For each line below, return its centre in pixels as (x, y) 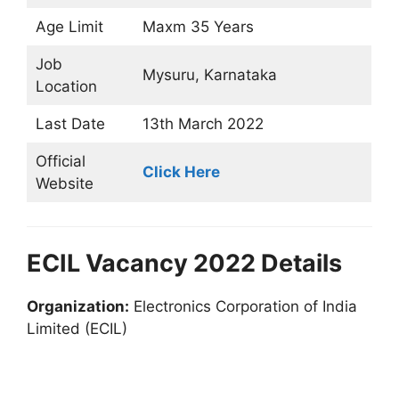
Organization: (78, 306)
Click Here (181, 172)
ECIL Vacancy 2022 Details (184, 263)
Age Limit (69, 27)
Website (64, 183)
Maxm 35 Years (198, 27)
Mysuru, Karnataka (209, 75)
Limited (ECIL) (77, 329)
